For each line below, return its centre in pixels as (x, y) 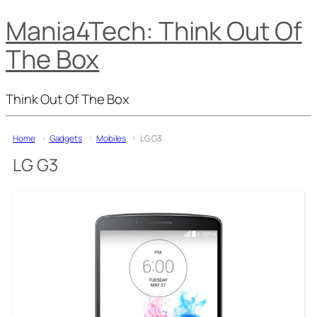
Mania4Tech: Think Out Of (154, 31)
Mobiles (111, 138)
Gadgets (65, 138)
